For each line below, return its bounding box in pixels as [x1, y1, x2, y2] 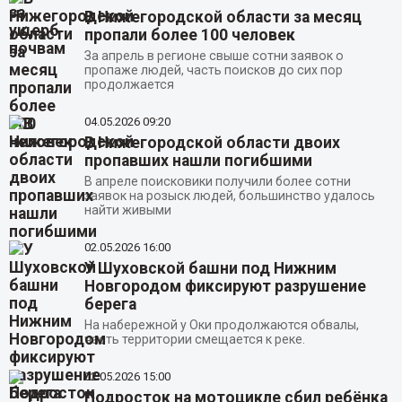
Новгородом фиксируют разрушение [83, 276, 366, 295]
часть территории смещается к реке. [83, 331, 305, 346]
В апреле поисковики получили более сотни [83, 173, 351, 188]
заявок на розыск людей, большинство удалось [83, 188, 375, 203]
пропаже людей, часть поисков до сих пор [83, 63, 343, 78]
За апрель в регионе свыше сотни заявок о [83, 48, 344, 64]
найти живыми [83, 202, 171, 217]
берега [83, 294, 136, 313]
